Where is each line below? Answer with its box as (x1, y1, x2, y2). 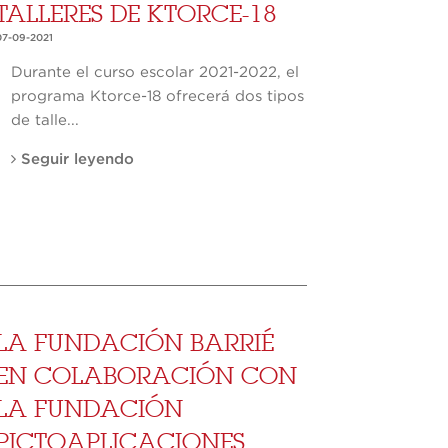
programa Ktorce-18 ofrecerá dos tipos (11, 89, 305, 105)
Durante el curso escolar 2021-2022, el (11, 65, 300, 81)
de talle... (11, 113, 80, 129)
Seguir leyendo (16, 152, 135, 168)
